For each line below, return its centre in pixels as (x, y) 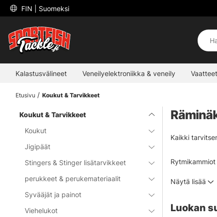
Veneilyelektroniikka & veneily (129, 73)
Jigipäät (38, 147)
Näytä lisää (188, 181)
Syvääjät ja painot (53, 194)
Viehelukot (41, 210)
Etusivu (25, 95)
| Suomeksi (52, 8)
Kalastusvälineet (41, 73)
